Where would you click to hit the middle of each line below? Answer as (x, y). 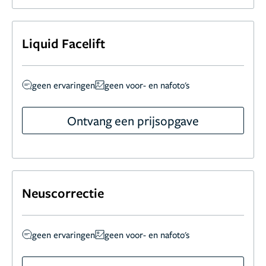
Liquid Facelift (64, 43)
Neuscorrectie (63, 192)
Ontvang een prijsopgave (133, 120)
